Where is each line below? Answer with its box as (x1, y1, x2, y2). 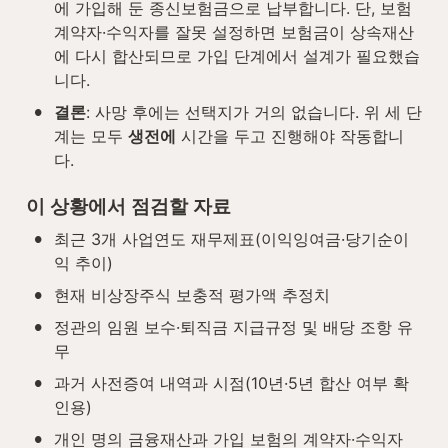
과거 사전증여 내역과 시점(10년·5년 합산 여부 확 (54, 373, 409, 394)
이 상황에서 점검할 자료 (26, 195, 231, 219)
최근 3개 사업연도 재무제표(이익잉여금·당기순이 (54, 229, 409, 250)
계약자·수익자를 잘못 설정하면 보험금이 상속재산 (54, 22, 414, 43)
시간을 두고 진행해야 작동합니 (176, 126, 404, 147)
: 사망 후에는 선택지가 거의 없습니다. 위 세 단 (86, 102, 422, 123)
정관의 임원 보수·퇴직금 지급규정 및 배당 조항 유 (54, 317, 413, 338)
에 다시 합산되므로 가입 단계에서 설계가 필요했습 (54, 46, 420, 67)
